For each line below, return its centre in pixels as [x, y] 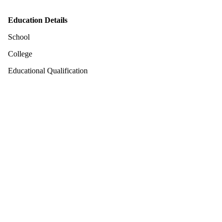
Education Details [38, 20]
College [20, 54]
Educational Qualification [48, 70]
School [19, 37]
